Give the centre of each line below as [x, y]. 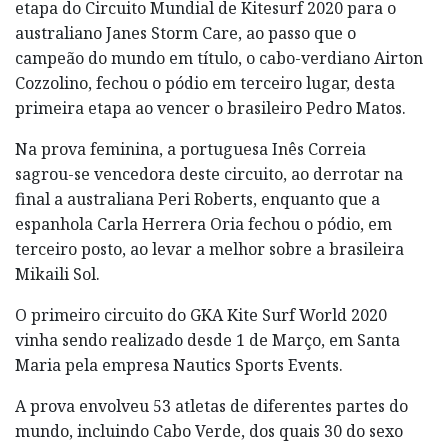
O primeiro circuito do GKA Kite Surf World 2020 [201, 314]
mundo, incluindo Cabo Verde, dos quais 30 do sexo [209, 430]
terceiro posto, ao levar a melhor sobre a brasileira [209, 248]
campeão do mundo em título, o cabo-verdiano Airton [219, 57]
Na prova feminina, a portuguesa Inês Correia [190, 148]
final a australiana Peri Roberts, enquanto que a [197, 198]
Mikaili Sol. [57, 273]
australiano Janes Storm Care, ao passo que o [185, 32]
